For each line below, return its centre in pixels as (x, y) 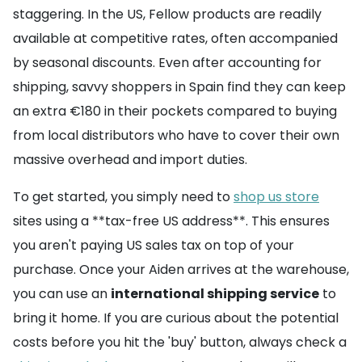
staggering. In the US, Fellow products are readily (167, 15)
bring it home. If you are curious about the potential (176, 318)
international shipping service (215, 294)
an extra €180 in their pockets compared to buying (175, 112)
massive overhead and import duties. (130, 160)
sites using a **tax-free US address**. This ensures (171, 221)
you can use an (62, 294)
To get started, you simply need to (123, 197)
